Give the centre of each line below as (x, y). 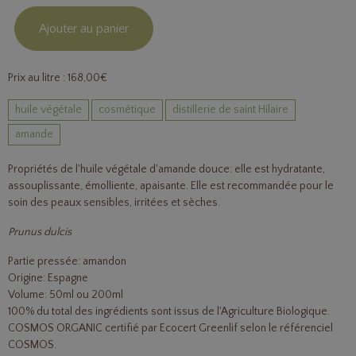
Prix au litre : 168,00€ (58, 78)
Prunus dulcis (40, 232)
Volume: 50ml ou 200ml (66, 295)
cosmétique (127, 110)
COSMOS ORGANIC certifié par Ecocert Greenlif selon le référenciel (170, 329)
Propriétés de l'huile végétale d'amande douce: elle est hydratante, (166, 170)
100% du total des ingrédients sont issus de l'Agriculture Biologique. (169, 312)
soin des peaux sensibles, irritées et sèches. (114, 203)
